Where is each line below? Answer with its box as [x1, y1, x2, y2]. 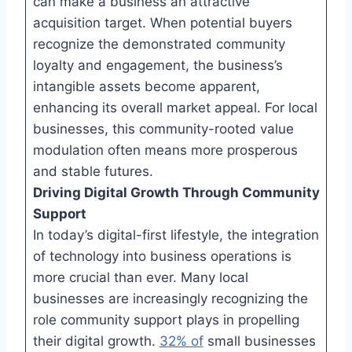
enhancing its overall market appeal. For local [32, 99, 317, 115]
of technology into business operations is [32, 247, 291, 264]
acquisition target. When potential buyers [32, 14, 292, 31]
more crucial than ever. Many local [32, 269, 248, 285]
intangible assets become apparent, [32, 78, 260, 94]
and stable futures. [32, 163, 153, 179]
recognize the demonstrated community [32, 35, 285, 52]
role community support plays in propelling [32, 311, 299, 328]
